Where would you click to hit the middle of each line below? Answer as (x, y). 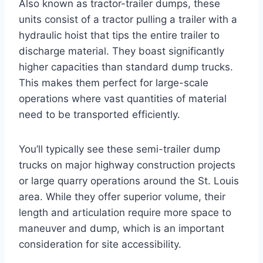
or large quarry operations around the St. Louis (129, 181)
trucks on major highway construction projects (127, 165)
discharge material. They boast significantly (122, 51)
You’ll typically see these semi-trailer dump (119, 149)
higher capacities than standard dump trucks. (126, 67)
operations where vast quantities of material (123, 98)
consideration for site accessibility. (100, 244)
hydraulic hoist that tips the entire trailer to (119, 35)
